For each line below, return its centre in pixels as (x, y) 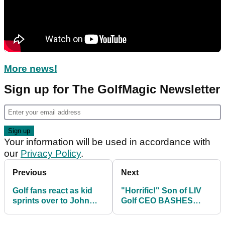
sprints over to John (51, 201)
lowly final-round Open (164, 211)
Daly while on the (45, 211)
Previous (30, 173)
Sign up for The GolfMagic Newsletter (112, 89)
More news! (31, 69)
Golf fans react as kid (52, 191)
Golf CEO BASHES (157, 201)
